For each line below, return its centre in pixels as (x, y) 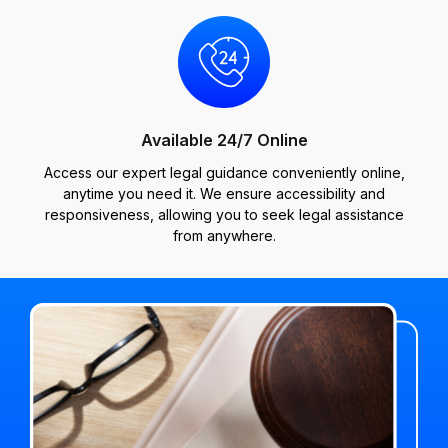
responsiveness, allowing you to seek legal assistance (224, 214)
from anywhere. (224, 235)
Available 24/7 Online (224, 140)
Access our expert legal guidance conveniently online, (224, 172)
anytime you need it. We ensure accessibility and (224, 193)
